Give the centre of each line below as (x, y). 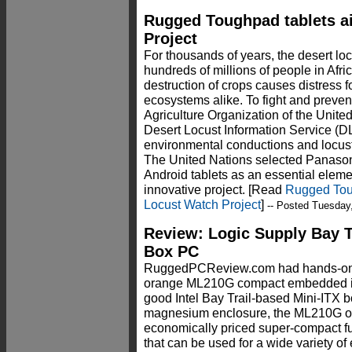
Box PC (171, 252)
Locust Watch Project (202, 205)
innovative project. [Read (214, 190)
